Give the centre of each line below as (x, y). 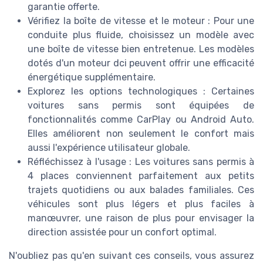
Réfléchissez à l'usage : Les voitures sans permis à (141, 162)
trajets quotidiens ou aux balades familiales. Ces (141, 190)
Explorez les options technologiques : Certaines (141, 92)
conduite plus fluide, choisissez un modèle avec (141, 35)
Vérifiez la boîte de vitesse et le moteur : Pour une (141, 21)
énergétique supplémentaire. (92, 77)
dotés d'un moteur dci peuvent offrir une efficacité (141, 63)
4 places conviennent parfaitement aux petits (141, 176)
